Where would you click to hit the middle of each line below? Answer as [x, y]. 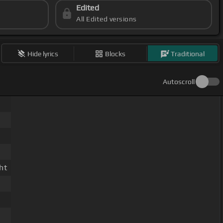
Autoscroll [179, 82]
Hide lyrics [43, 54]
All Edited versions [107, 19]
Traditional [188, 54]
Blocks [115, 54]
